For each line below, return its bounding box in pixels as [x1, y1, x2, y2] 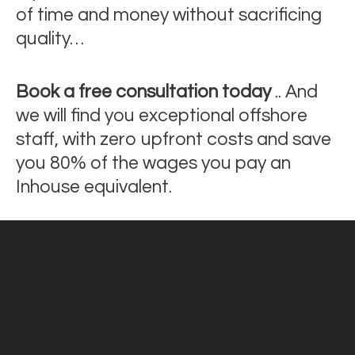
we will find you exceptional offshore [16, 105, 307, 125]
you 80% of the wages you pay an [16, 153, 291, 173]
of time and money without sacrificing [16, 5, 322, 25]
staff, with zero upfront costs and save [16, 129, 331, 149]
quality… [16, 29, 88, 48]
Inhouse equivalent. [16, 177, 172, 197]
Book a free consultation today [16, 82, 271, 101]
